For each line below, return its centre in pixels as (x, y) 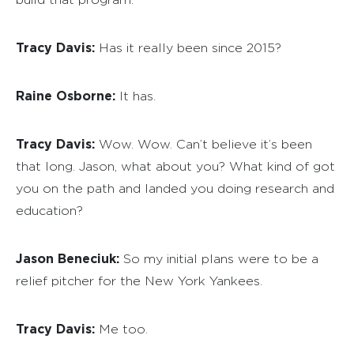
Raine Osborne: (66, 95)
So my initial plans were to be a (219, 258)
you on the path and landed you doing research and (175, 188)
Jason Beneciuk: (68, 258)
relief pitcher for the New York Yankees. (139, 281)
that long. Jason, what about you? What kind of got (175, 166)
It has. (136, 96)
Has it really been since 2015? (188, 47)
